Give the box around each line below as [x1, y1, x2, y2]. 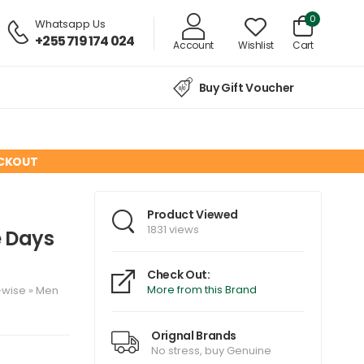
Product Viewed [147, 206, 239, 223]
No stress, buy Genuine [151, 342, 271, 358]
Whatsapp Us [35, 15, 106, 32]
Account [173, 37, 214, 52]
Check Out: [147, 266, 210, 284]
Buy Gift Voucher [198, 80, 294, 97]
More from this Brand [147, 282, 257, 298]
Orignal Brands [151, 327, 237, 344]
